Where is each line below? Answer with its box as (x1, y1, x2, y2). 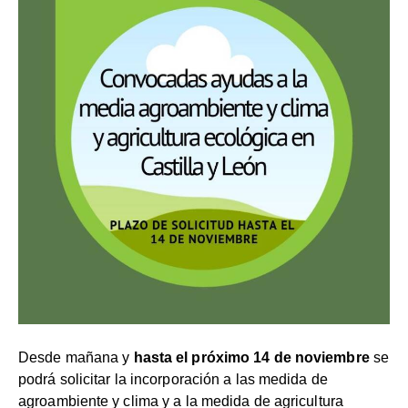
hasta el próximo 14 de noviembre (133, 350, 370, 366)
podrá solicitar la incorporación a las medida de (18, 372, 328, 388)
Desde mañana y (18, 350, 134, 366)
